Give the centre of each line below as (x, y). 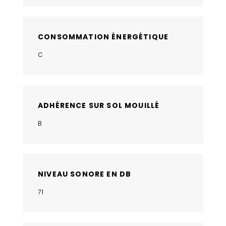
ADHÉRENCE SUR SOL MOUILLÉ (99, 106)
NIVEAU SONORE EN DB (85, 174)
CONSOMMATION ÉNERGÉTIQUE (103, 37)
